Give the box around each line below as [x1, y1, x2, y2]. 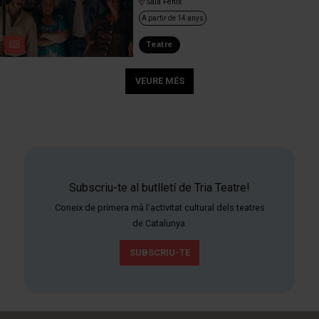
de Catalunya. [132, 217, 187, 229]
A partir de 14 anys [141, 14, 204, 22]
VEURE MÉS [135, 75, 184, 86]
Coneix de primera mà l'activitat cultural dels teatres [54, 202, 265, 213]
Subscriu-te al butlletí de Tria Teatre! [69, 181, 250, 195]
